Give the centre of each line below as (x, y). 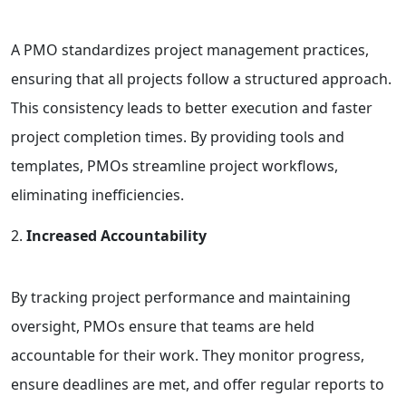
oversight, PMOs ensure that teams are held (163, 327)
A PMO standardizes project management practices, (190, 50)
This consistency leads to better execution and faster (192, 108)
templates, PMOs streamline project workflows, (174, 166)
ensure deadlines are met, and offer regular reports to (198, 385)
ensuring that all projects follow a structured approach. (201, 79)
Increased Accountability (116, 236)
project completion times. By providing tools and (178, 137)
